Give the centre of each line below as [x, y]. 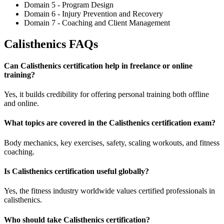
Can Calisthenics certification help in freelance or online [98, 65]
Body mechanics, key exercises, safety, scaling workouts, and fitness [112, 142]
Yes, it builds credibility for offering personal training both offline [106, 94]
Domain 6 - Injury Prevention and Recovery [93, 13]
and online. [21, 103]
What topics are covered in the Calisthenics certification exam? [110, 123]
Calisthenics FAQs [51, 44]
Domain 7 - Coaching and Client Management [97, 22]
